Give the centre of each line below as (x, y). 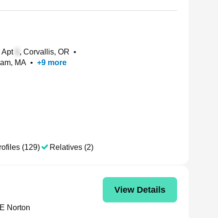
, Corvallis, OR (45, 52)
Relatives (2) (72, 147)
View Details (140, 190)
